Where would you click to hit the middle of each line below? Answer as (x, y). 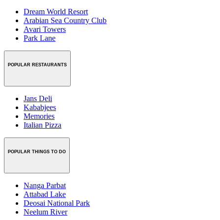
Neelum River (45, 212)
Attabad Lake (45, 194)
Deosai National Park (57, 203)
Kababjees (40, 107)
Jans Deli (38, 98)
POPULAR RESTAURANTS (37, 65)
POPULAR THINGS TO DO (37, 151)
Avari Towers (45, 29)
